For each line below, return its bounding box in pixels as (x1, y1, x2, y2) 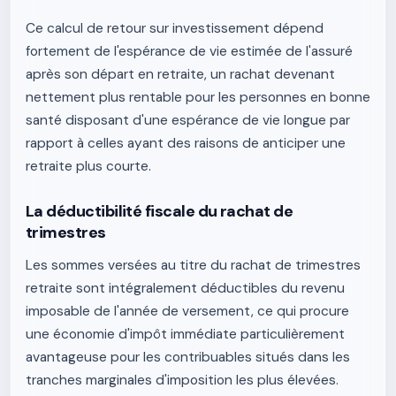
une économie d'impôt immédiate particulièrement (26, 325, 345, 343)
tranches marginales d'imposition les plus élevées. (26, 371, 339, 389)
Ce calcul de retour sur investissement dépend (26, 19, 324, 37)
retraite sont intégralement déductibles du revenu (26, 279, 345, 297)
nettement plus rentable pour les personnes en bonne (26, 88, 370, 106)
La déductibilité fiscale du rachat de (26, 201, 293, 222)
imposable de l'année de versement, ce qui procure (26, 302, 349, 320)
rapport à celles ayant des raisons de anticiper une (26, 134, 346, 152)
